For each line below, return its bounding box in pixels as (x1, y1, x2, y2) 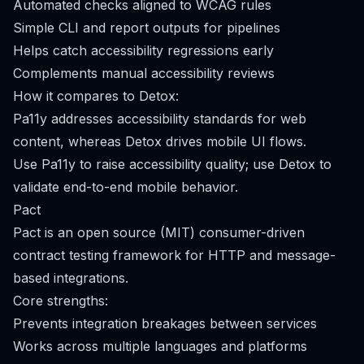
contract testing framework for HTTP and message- (13, 247, 336, 263)
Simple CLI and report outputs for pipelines (13, 19, 280, 36)
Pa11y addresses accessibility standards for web (13, 110, 306, 127)
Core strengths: (13, 292, 108, 309)
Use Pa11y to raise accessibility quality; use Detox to (13, 156, 331, 172)
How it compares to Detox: (13, 88, 179, 104)
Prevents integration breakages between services (13, 315, 317, 331)
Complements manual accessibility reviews (13, 65, 275, 81)
